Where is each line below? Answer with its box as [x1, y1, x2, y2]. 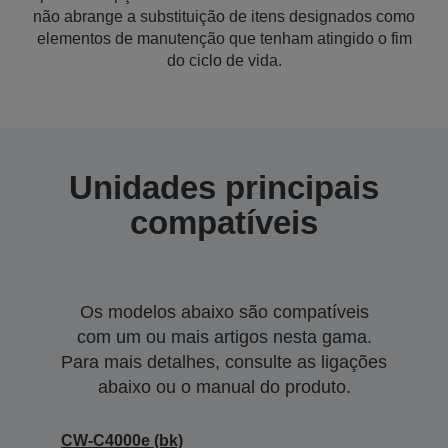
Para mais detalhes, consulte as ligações [61, 352, 387, 372]
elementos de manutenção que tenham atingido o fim [36, 30, 412, 47]
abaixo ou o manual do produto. [97, 377, 351, 397]
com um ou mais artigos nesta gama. [76, 327, 372, 347]
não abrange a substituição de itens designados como [33, 8, 415, 25]
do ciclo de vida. [166, 52, 282, 69]
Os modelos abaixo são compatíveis [79, 302, 369, 322]
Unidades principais [69, 169, 379, 206]
